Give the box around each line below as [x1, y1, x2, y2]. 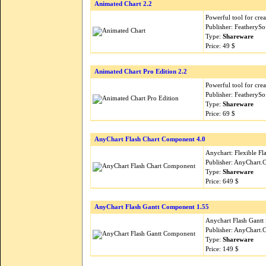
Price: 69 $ [205, 110, 235, 117]
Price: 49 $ [205, 42, 235, 49]
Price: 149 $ [205, 245, 239, 252]
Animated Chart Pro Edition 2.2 [94, 68, 187, 75]
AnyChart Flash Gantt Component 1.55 [94, 204, 209, 210]
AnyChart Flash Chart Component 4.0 [94, 136, 205, 142]
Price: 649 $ [205, 178, 239, 185]
